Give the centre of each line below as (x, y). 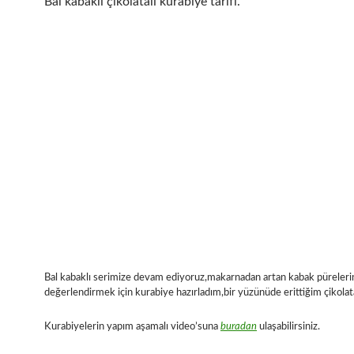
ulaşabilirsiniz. (288, 326)
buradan (239, 326)
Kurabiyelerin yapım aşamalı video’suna (132, 326)
